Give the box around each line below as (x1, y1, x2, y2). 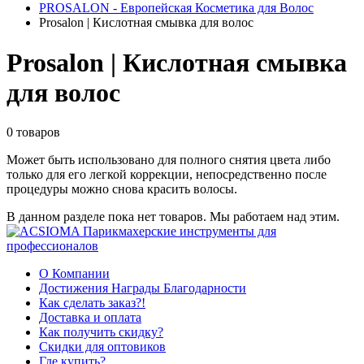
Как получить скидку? (39, 325, 163, 340)
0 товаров (6, 125, 60, 140)
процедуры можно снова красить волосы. (6, 182, 237, 197)
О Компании (39, 266, 110, 281)
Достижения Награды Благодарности (39, 281, 246, 296)
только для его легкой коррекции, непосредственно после (6, 167, 327, 182)
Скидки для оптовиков (39, 340, 166, 354)
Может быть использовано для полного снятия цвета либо (6, 153, 331, 167)
